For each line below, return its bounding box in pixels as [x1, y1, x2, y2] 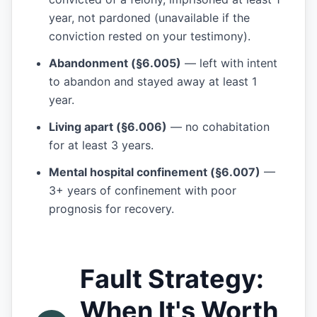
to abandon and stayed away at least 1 [49, 74, 257, 88]
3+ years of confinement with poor [49, 183, 236, 197]
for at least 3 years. [49, 138, 154, 152]
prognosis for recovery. [49, 202, 174, 216]
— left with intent [181, 56, 277, 70]
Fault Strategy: [80, 263, 264, 294]
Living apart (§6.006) [49, 120, 167, 134]
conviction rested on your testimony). [49, 29, 250, 43]
